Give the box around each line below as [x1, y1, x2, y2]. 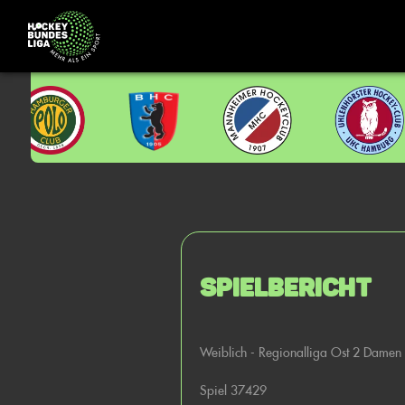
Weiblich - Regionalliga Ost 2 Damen [200, 344, 401, 361]
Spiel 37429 [200, 381, 267, 399]
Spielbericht [200, 272, 372, 303]
